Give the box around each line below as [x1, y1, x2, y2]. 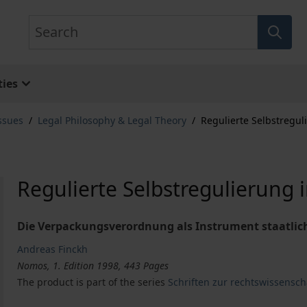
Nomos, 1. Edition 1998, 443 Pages [17, 259, 169, 272]
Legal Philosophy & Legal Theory [38, 114, 186, 127]
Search [27, 15, 64, 30]
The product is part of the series [17, 275, 169, 288]
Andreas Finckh [17, 243, 88, 256]
